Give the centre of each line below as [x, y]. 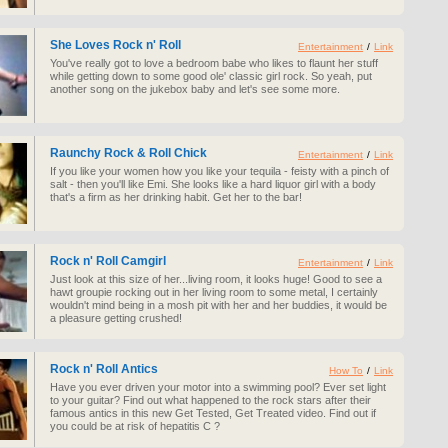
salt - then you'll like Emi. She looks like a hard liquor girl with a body [213, 184]
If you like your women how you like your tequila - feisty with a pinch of [219, 171]
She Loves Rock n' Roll [115, 45]
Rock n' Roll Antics [104, 369]
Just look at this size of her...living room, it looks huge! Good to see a [216, 279]
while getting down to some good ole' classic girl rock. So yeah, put [211, 76]
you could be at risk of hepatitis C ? [135, 426]
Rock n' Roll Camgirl [108, 261]
